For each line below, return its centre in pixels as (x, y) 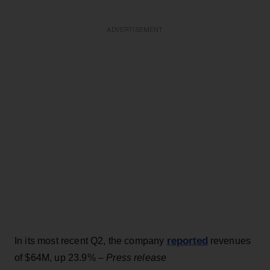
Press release (137, 257)
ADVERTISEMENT (135, 30)
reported (187, 240)
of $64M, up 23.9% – (61, 257)
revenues (229, 240)
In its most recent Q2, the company (91, 240)
